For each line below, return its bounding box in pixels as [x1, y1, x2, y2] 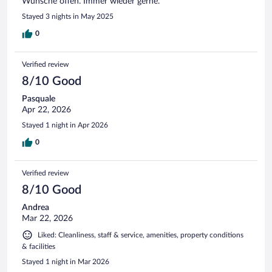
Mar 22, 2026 [22, 214, 73, 223]
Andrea [22, 203, 49, 212]
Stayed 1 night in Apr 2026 [22, 121, 108, 129]
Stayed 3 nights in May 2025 [22, 12, 114, 20]
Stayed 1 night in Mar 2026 [22, 257, 109, 265]
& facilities [22, 242, 55, 250]
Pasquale [22, 94, 55, 103]
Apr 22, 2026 [22, 105, 71, 114]
